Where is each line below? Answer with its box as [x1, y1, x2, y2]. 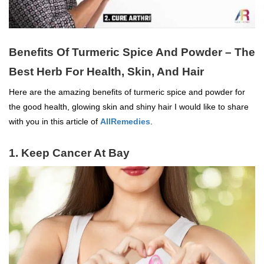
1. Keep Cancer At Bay [9, 146, 130, 159]
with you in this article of [9, 116, 100, 126]
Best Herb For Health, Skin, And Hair [9, 65, 204, 78]
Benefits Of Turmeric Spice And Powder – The [9, 45, 255, 58]
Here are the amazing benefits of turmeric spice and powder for [9, 87, 245, 97]
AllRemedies [100, 116, 150, 126]
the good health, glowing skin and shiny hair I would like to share [9, 101, 249, 111]
